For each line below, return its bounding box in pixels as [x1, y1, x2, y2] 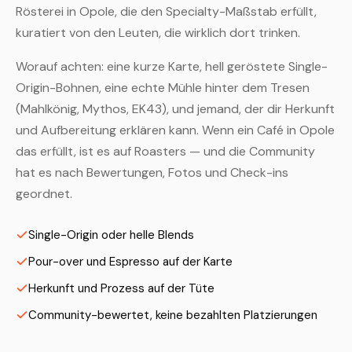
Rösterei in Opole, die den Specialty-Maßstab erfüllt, [16, 3, 317, 20]
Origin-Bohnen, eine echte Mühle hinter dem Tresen [16, 79, 310, 96]
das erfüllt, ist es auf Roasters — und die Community [16, 143, 315, 159]
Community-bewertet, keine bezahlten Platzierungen [28, 307, 317, 323]
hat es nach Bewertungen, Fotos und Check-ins [16, 164, 288, 181]
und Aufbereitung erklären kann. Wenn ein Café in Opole [16, 122, 335, 138]
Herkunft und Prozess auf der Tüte [28, 280, 214, 296]
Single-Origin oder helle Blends [28, 227, 194, 243]
